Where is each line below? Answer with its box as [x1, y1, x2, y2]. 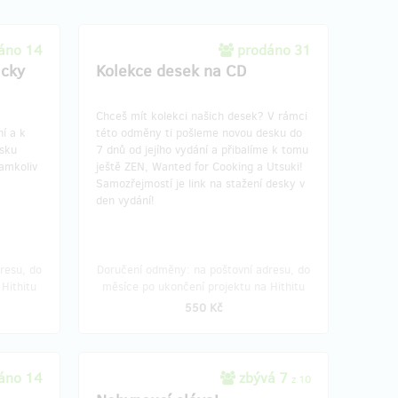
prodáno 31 [237, 41, 311, 60]
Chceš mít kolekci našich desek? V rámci [96, 108, 307, 123]
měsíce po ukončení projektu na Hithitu [102, 279, 305, 294]
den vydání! [96, 193, 155, 208]
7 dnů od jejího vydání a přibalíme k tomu [96, 142, 308, 157]
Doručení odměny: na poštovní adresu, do [97, 262, 310, 277]
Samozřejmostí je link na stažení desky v [96, 176, 305, 191]
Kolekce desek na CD [96, 60, 246, 82]
